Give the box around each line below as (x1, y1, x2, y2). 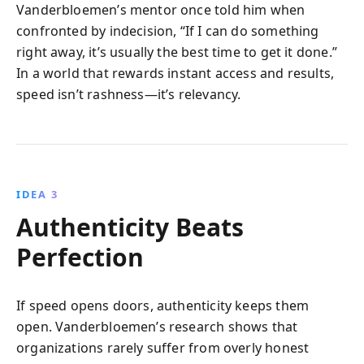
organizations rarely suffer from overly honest (16, 339, 310, 357)
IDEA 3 (16, 187, 58, 201)
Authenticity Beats (16, 210, 244, 244)
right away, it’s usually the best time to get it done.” (16, 43, 337, 61)
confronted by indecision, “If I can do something (16, 22, 319, 40)
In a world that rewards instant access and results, (16, 64, 335, 82)
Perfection (16, 240, 144, 274)
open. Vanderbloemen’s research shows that (16, 318, 298, 336)
